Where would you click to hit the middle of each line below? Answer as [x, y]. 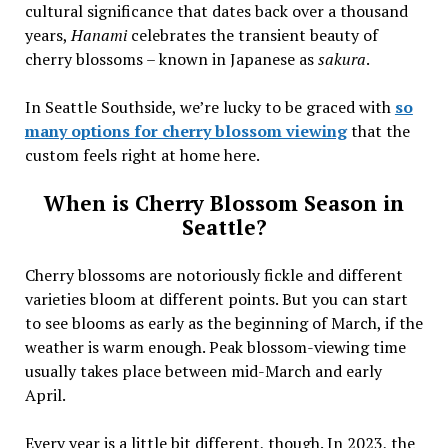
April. [46, 394]
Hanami [100, 34]
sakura [339, 58]
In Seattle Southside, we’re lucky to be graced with [209, 106]
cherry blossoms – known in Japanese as [169, 58]
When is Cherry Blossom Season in [224, 202]
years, [47, 34]
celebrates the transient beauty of [254, 34]
